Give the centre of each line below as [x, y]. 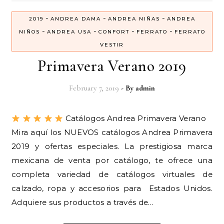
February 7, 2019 [94, 88]
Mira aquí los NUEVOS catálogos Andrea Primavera [112, 132]
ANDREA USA [69, 32]
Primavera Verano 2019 [112, 66]
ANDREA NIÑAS [134, 19]
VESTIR [112, 45]
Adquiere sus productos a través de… [83, 202]
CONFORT [114, 32]
